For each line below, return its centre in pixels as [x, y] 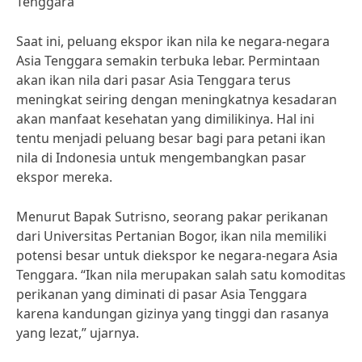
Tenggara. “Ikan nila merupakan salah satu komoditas [181, 275]
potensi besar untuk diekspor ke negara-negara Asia [177, 255]
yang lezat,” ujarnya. [78, 333]
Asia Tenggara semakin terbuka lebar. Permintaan [168, 61]
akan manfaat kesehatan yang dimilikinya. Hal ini [165, 119]
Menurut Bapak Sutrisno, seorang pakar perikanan [172, 217]
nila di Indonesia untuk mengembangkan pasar [161, 158]
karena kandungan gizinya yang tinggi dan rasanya [173, 314]
